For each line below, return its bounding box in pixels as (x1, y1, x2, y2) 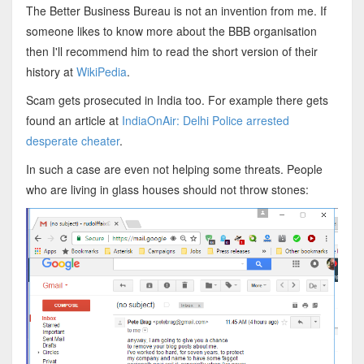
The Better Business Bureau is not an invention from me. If (25, 2, 327, 19)
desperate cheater (25, 132, 119, 149)
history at (25, 63, 76, 80)
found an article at (25, 111, 122, 128)
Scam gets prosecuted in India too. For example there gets (25, 91, 328, 108)
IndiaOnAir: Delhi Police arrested (121, 111, 289, 128)
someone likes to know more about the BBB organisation (25, 22, 317, 39)
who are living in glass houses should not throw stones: (25, 180, 309, 197)
